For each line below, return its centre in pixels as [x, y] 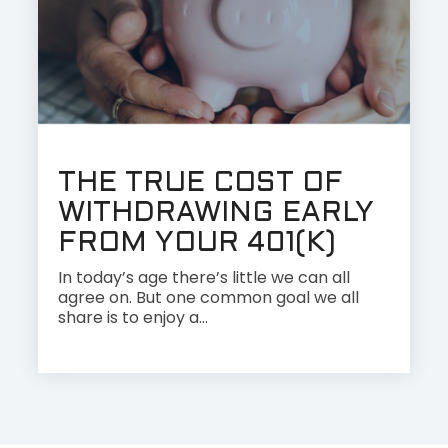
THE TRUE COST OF [200, 184]
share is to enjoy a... [133, 318]
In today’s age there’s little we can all [204, 278]
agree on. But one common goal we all [208, 298]
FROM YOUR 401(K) [197, 244]
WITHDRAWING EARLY [216, 214]
